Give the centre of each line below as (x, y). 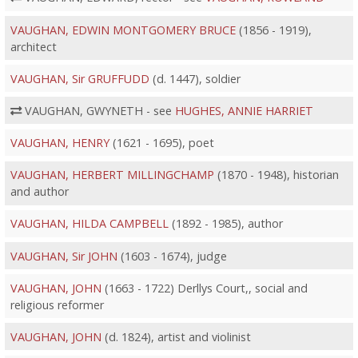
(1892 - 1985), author (225, 224)
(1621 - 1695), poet (161, 143)
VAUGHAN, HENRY (60, 143)
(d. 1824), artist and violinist (176, 336)
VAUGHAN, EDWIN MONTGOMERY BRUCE (123, 30)
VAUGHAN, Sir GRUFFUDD (80, 78)
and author (39, 192)
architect (33, 46)
